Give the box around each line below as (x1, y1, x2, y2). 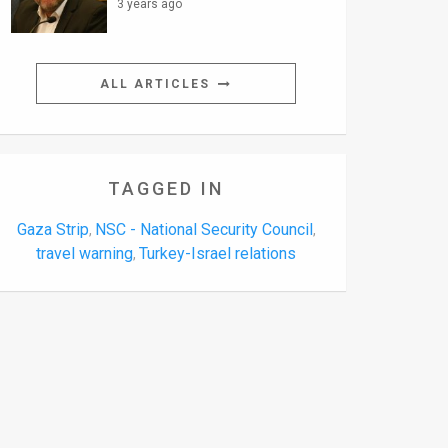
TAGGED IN (108, 178, 224, 200)
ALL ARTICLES (100, 77, 215, 92)
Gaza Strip (16, 220, 89, 240)
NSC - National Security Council (94, 220, 313, 240)
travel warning (36, 244, 133, 264)
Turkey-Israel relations (139, 244, 296, 264)
